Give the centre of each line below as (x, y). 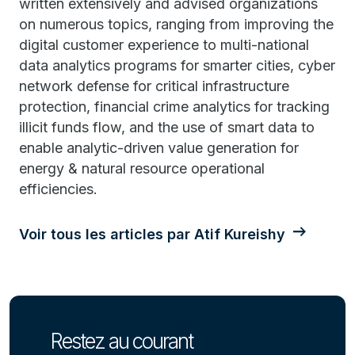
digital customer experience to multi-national (164, 45)
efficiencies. (58, 189)
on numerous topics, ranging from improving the (176, 24)
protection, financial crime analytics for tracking (174, 107)
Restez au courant (122, 341)
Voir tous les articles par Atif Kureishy (152, 234)
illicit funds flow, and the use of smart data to (167, 127)
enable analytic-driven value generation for (159, 148)
